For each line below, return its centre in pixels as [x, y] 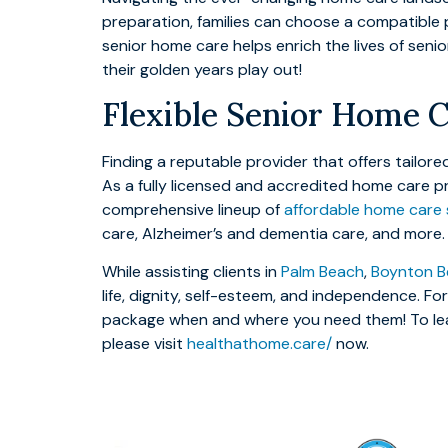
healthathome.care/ [259, 344]
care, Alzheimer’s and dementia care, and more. [273, 233]
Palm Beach [322, 272]
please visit [144, 344]
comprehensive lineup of [193, 209]
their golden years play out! [202, 69]
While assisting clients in [191, 272]
